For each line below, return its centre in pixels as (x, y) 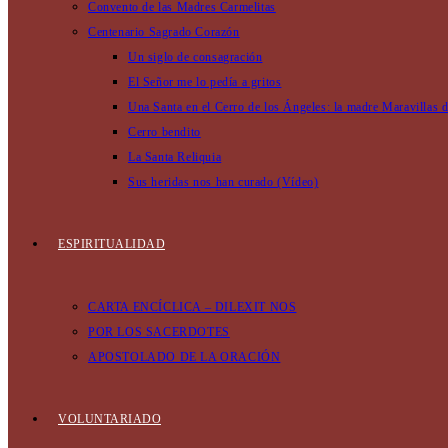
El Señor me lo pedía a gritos (205, 82)
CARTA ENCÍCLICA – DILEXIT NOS (192, 307)
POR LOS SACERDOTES (159, 332)
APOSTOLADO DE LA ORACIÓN (184, 357)
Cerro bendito (164, 132)
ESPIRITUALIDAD (111, 244)
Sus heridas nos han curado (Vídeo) (223, 182)
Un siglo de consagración (195, 57)
